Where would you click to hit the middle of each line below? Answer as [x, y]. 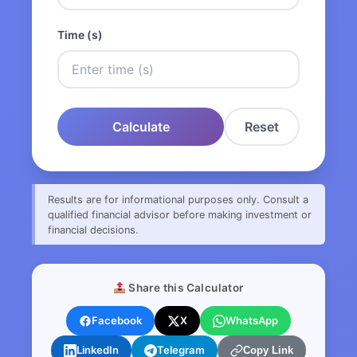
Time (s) [80, 35]
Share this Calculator [184, 288]
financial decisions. [93, 229]
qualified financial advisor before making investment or [180, 214]
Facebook [117, 321]
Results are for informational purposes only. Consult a [178, 199]
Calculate [141, 127]
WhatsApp [252, 321]
